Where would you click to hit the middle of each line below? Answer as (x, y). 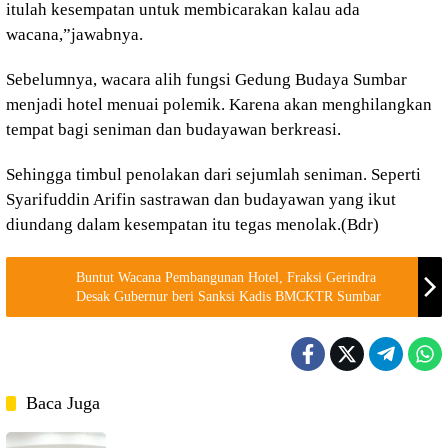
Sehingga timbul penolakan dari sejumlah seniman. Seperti (213, 174)
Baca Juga (63, 403)
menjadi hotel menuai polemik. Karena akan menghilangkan (219, 104)
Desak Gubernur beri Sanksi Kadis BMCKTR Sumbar (228, 296)
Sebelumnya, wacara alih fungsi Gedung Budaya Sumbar (206, 79)
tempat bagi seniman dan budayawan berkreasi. (173, 129)
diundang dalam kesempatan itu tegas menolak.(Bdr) (192, 224)
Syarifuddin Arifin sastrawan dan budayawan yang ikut (201, 199)
